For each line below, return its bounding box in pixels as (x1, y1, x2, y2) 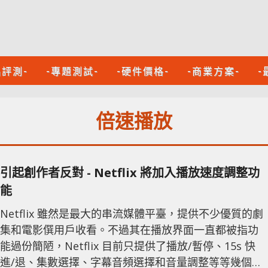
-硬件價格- (117, 63, 169, 78)
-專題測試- (46, 63, 99, 78)
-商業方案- (187, 63, 240, 78)
